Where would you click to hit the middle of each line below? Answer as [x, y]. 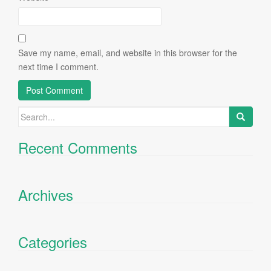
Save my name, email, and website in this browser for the [128, 53]
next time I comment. [58, 67]
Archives [46, 194]
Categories [53, 242]
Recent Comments [78, 147]
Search [31, 113]
